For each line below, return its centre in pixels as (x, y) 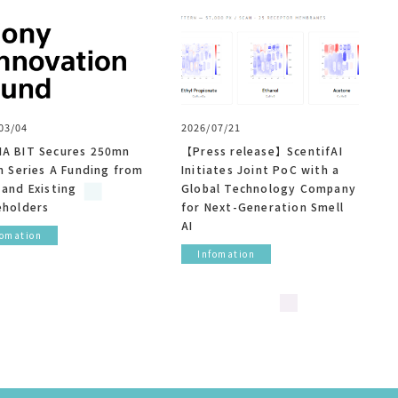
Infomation (226, 253)
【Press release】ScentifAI (262, 150)
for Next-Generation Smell (263, 206)
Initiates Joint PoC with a (261, 169)
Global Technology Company (269, 187)
